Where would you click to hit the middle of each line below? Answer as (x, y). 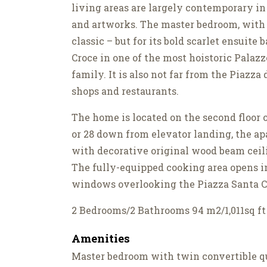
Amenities (101, 238)
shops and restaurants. (125, 91)
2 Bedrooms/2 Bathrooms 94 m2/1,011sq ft (169, 210)
